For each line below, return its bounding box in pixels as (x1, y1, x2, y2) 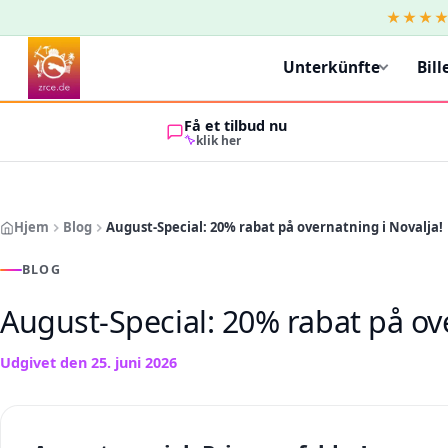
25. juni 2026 (91, 353, 177, 372)
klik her (195, 131, 241, 149)
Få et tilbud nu (183, 115, 287, 135)
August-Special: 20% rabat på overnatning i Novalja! (106, 218, 443, 236)
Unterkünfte (283, 56, 380, 78)
